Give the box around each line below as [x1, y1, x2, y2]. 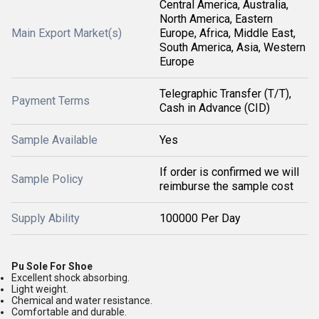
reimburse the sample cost [159, 179, 293, 193]
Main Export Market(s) [11, 26, 122, 40]
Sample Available [11, 133, 98, 147]
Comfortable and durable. [11, 306, 129, 318]
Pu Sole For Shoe [11, 261, 95, 272]
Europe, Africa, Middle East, [159, 26, 296, 40]
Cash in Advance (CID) [159, 101, 270, 115]
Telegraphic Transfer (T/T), [159, 87, 291, 100]
